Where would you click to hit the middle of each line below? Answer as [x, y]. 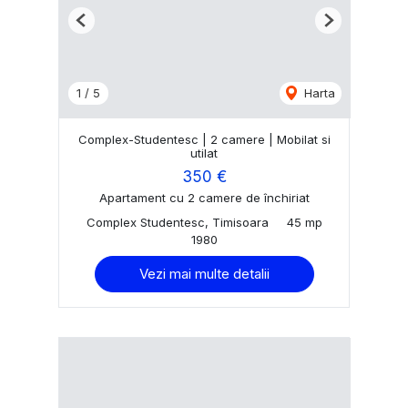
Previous [105, 27]
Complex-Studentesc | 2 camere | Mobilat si [204, 139]
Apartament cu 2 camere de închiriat [204, 198]
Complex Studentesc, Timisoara [177, 223]
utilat [204, 153]
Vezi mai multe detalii [204, 274]
